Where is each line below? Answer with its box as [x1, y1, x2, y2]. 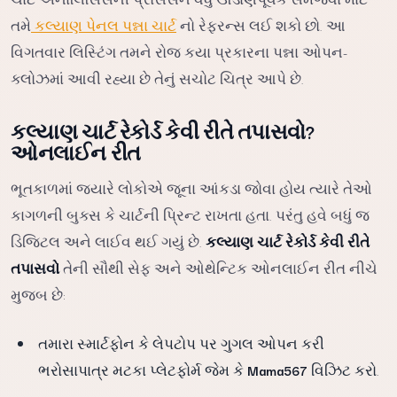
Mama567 [247, 360, 308, 380]
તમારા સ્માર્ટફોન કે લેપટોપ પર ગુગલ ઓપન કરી [38, 333, 325, 354]
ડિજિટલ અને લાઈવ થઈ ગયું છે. [11, 230, 206, 252]
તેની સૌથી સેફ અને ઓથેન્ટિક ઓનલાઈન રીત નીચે [59, 257, 378, 278]
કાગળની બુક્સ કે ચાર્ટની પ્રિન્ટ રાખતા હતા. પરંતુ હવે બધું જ [11, 204, 370, 225]
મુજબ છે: [11, 284, 66, 305]
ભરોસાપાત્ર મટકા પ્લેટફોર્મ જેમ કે [38, 360, 248, 380]
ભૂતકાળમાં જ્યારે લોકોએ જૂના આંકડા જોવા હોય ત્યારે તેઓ [11, 177, 372, 198]
